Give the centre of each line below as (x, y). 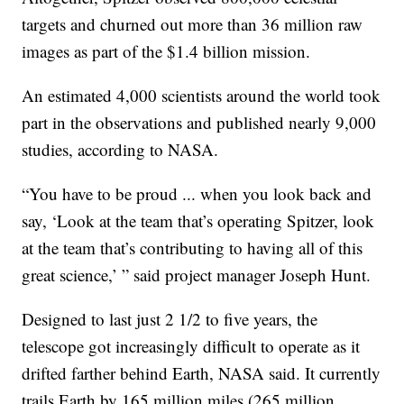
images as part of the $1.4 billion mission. (166, 51)
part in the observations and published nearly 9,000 (199, 123)
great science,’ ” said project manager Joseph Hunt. (197, 275)
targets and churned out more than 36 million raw (193, 24)
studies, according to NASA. (120, 150)
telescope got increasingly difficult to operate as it (191, 346)
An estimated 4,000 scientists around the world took (202, 96)
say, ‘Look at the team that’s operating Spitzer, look (198, 221)
